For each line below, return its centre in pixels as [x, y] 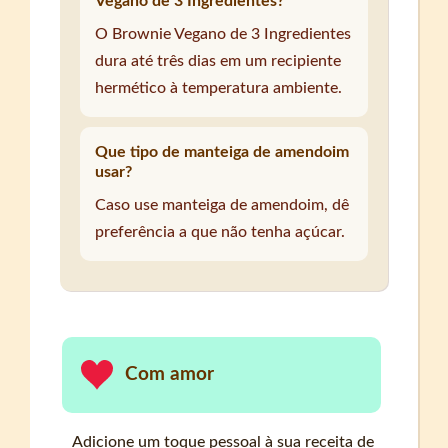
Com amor [170, 374]
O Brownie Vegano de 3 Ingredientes [223, 33]
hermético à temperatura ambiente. [219, 87]
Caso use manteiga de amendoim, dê [222, 204]
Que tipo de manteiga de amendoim [222, 151]
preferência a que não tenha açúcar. [220, 231]
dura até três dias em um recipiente [218, 60]
